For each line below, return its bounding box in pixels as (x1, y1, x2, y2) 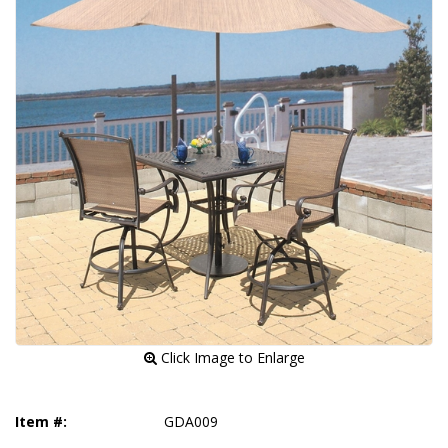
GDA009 (164, 412, 219, 431)
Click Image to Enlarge (156, 348, 305, 367)
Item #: (15, 412, 67, 431)
